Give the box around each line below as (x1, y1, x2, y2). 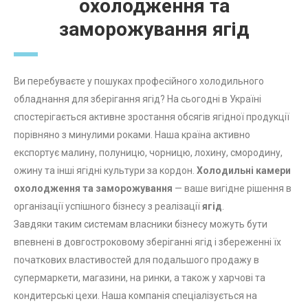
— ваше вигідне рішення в (173, 183, 291, 195)
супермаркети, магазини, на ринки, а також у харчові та (14, 272, 265, 284)
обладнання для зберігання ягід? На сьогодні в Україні (14, 93, 261, 105)
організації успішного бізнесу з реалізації (14, 201, 202, 212)
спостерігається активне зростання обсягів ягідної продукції (14, 111, 289, 123)
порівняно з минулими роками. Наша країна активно (14, 129, 250, 141)
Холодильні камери (197, 165, 291, 177)
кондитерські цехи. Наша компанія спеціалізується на (14, 290, 257, 302)
